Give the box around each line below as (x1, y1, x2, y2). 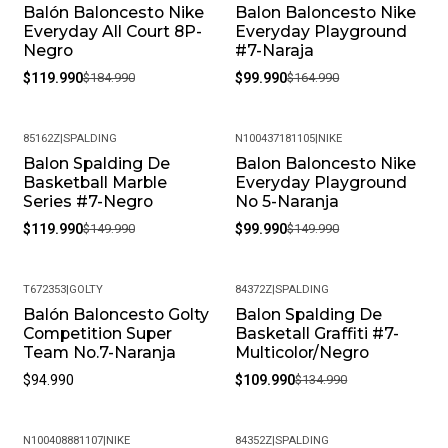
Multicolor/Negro (235, 343, 370, 363)
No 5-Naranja (235, 192, 340, 212)
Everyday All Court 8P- (22, 22, 202, 42)
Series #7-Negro (22, 192, 153, 212)
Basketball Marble (22, 173, 167, 193)
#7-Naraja (235, 41, 315, 61)
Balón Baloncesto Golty (22, 305, 209, 325)
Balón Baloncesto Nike (22, 3, 204, 23)
